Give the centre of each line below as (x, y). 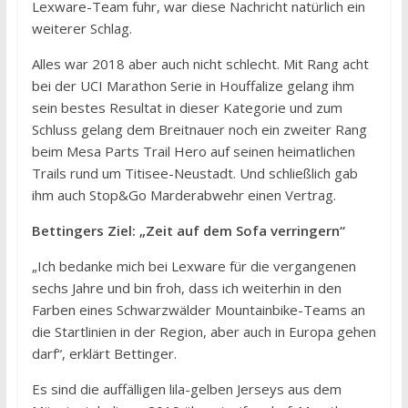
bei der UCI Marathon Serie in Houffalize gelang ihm (193, 86)
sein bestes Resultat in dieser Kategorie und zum (187, 108)
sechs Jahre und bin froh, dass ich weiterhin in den (186, 288)
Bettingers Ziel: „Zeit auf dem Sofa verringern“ (188, 231)
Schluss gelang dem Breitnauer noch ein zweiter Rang (199, 130)
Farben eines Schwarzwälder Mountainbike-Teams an (198, 310)
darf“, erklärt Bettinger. (104, 354)
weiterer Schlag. (82, 29)
